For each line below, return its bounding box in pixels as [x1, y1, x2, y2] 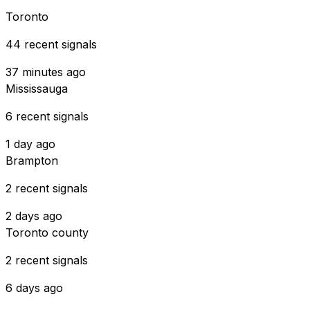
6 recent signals [6, 109, 89, 123]
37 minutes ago [6, 64, 86, 79]
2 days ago [6, 208, 62, 223]
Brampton [6, 153, 58, 167]
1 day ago [6, 136, 55, 151]
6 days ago [6, 280, 63, 295]
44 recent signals [6, 37, 97, 51]
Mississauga [6, 81, 68, 95]
